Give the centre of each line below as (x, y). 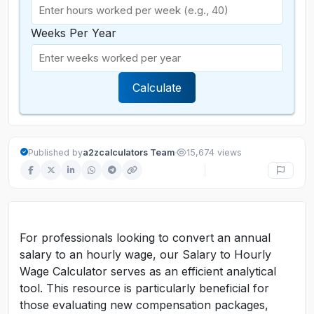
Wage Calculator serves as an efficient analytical (148, 271)
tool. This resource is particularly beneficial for (144, 288)
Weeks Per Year (74, 33)
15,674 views (214, 152)
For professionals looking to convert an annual (145, 238)
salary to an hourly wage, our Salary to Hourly (145, 254)
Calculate (157, 88)
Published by (55, 152)
